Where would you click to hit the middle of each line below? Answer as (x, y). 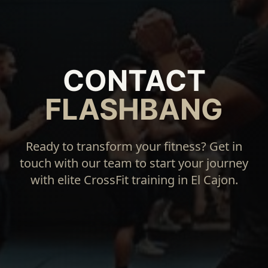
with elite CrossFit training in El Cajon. (134, 179)
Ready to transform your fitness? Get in (134, 146)
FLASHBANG (134, 109)
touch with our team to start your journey (134, 163)
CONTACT (134, 80)
